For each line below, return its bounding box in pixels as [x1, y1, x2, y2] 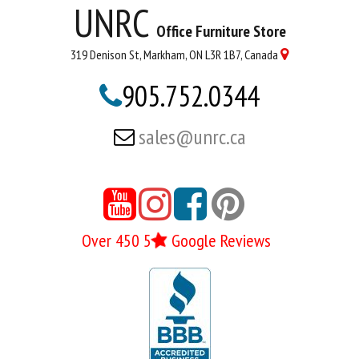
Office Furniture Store [155, 21, 286, 42]
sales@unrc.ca [138, 123, 246, 150]
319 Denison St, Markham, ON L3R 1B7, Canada [71, 46, 278, 63]
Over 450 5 [82, 229, 151, 252]
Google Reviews [167, 229, 271, 252]
